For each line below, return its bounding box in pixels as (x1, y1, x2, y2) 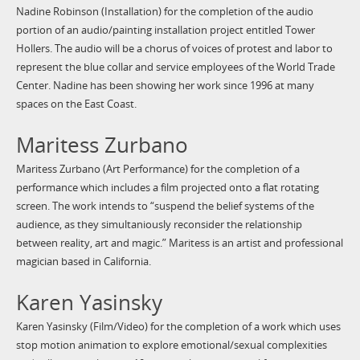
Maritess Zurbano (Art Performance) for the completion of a (15, 162, 300, 177)
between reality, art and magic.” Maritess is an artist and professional (15, 236, 343, 251)
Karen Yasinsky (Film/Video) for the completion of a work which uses (15, 320, 341, 334)
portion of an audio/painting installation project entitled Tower (15, 23, 315, 38)
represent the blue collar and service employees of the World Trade (15, 60, 335, 75)
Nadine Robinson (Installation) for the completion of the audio (15, 5, 313, 19)
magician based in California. (15, 255, 151, 269)
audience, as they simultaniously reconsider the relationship (15, 218, 302, 232)
